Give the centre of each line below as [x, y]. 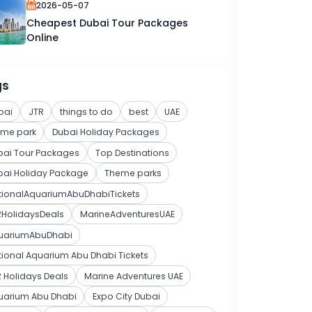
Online [42, 37]
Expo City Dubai [126, 297]
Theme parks [133, 173]
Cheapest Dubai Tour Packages [107, 23]
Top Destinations [132, 153]
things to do [86, 111]
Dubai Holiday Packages [106, 132]
